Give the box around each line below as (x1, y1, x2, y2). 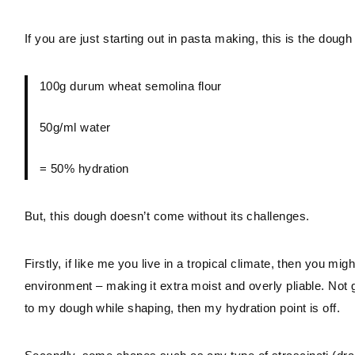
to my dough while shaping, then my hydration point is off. (25, 300, 341, 315)
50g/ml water (40, 120, 111, 134)
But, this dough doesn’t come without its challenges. (25, 208, 310, 223)
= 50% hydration (40, 161, 129, 175)
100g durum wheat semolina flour (40, 78, 222, 93)
